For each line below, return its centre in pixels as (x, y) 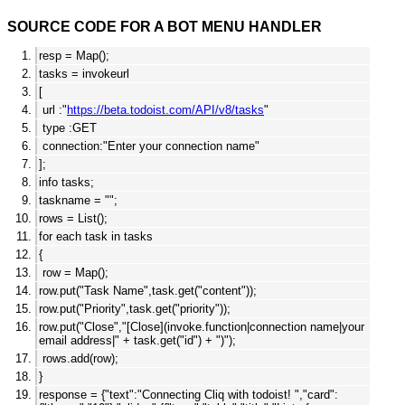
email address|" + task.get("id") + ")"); (137, 341)
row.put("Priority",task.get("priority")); (135, 309)
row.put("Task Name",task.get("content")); (148, 291)
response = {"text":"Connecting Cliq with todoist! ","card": (188, 395)
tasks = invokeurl (84, 74)
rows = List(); (73, 219)
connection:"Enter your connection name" (149, 146)
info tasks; (66, 183)
